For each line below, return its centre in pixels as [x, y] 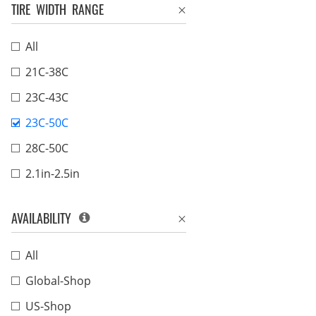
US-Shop [48, 306]
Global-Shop [58, 281]
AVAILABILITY [44, 218]
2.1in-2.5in [53, 174]
